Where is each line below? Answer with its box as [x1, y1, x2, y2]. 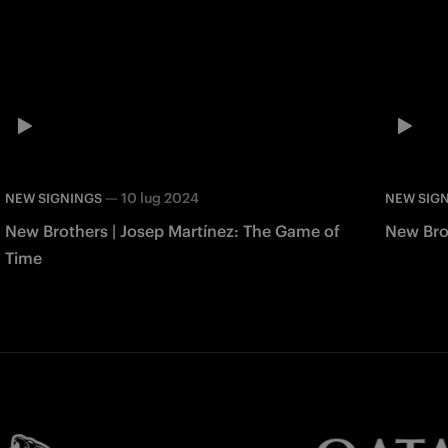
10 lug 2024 [120, 189, 199, 208]
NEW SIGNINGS [4, 190, 102, 208]
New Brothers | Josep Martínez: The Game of [4, 221, 340, 242]
